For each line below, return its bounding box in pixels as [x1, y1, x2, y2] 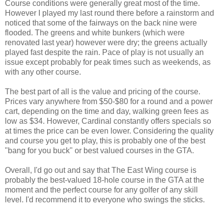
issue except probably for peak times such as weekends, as [5, 58, 211, 67]
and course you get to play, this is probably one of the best [5, 137, 205, 145]
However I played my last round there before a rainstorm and [5, 9, 214, 18]
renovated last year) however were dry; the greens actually [5, 38, 207, 47]
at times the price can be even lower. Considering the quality [5, 127, 214, 136]
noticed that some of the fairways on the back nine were [5, 19, 197, 27]
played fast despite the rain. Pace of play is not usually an [5, 48, 204, 57]
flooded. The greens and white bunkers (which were [5, 28, 185, 37]
